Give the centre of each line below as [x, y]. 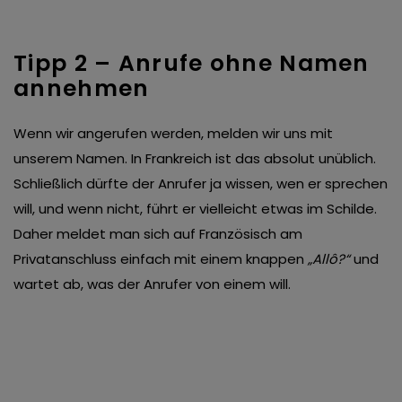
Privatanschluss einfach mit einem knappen [161, 259]
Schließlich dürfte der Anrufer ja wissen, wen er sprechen [201, 184]
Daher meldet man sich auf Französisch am [158, 234]
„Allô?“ [329, 259]
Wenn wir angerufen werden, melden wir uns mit [173, 134]
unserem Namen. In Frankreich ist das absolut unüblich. [195, 159]
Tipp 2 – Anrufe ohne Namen [192, 64]
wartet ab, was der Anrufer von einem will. [152, 284]
